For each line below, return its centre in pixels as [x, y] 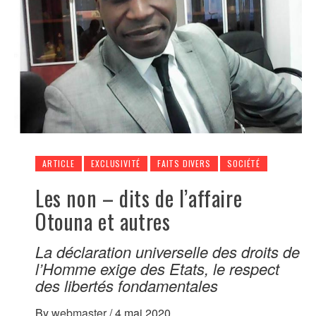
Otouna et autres [103, 221]
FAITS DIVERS [184, 163]
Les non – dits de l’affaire [139, 197]
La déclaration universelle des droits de [168, 251]
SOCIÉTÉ [244, 163]
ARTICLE [59, 163]
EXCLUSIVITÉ [116, 163]
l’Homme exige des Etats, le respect [157, 268]
